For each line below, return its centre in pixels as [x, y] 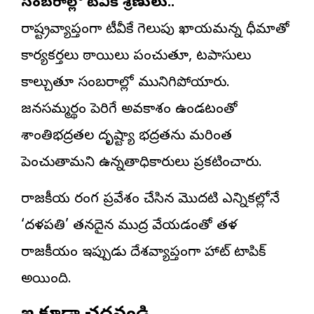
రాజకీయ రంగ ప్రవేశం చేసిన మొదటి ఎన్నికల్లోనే [150, 200]
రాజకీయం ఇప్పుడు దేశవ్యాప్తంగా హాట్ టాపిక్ [143, 253]
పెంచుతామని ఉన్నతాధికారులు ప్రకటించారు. [142, 163]
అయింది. [46, 280]
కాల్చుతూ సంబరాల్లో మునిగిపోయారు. [125, 83]
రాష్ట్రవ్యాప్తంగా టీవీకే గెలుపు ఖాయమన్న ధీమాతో [155, 30]
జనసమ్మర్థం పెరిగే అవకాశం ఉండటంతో [129, 110]
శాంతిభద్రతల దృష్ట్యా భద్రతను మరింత [127, 137]
